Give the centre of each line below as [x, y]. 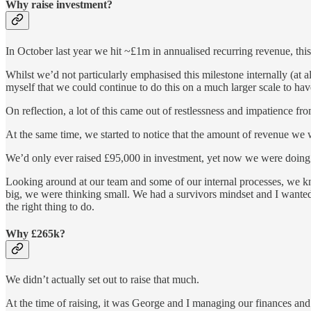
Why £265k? [35, 233]
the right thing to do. [50, 206]
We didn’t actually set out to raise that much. [102, 280]
